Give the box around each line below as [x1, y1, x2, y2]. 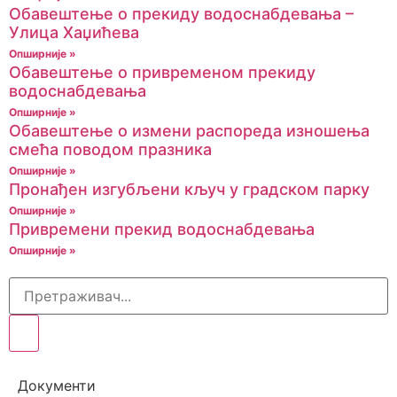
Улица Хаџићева [9, 22, 139, 42]
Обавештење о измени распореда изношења [9, 121, 370, 140]
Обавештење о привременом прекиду [9, 62, 315, 82]
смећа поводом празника [9, 139, 212, 159]
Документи [18, 376, 96, 394]
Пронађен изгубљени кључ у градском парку [9, 179, 370, 198]
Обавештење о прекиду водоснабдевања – [9, 4, 354, 23]
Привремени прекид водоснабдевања [9, 219, 315, 238]
